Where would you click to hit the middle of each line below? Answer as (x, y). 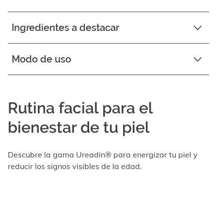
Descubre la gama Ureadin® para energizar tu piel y (103, 155)
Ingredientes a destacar (65, 28)
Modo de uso (41, 59)
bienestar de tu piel (79, 127)
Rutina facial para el (80, 108)
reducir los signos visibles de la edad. (75, 166)
